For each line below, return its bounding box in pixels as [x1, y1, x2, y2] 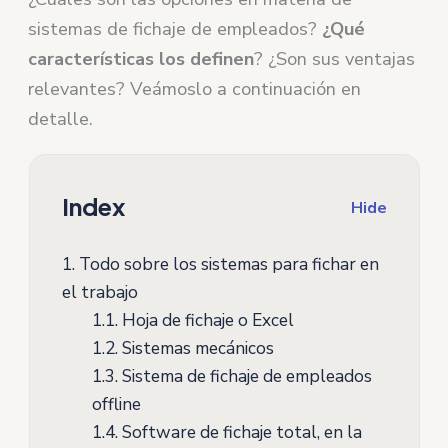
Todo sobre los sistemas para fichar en [74, 252, 379, 277]
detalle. [28, 107, 94, 132]
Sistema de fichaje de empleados [117, 364, 372, 389]
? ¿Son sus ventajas [254, 47, 416, 72]
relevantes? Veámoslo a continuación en [28, 77, 362, 102]
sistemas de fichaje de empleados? [28, 17, 323, 42]
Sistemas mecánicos [117, 336, 274, 361]
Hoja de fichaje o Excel [117, 308, 294, 333]
